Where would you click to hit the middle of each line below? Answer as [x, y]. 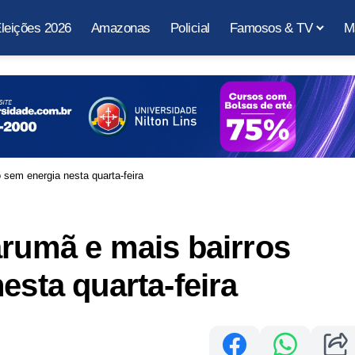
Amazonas [120, 28]
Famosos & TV [271, 28]
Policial [190, 28]
